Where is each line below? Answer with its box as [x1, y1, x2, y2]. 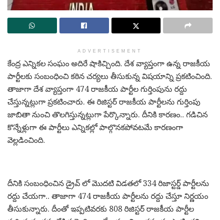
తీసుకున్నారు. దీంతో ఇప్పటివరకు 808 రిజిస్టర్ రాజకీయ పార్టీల [7, 203, 194, 214]
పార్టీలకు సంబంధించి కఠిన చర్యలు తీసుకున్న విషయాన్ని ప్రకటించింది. [7, 71, 212, 82]
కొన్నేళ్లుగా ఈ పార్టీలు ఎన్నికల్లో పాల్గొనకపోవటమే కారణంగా [7, 122, 183, 133]
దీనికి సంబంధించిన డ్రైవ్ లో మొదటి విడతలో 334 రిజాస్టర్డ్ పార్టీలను [7, 178, 209, 189]
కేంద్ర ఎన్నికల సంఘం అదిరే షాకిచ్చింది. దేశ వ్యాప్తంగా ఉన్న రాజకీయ [7, 58, 210, 69]
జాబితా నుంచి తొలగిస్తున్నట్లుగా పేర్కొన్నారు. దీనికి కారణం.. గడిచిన [7, 109, 208, 120]
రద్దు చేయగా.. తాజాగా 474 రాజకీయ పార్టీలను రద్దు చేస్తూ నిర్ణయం [7, 191, 208, 201]
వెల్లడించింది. [7, 135, 45, 145]
